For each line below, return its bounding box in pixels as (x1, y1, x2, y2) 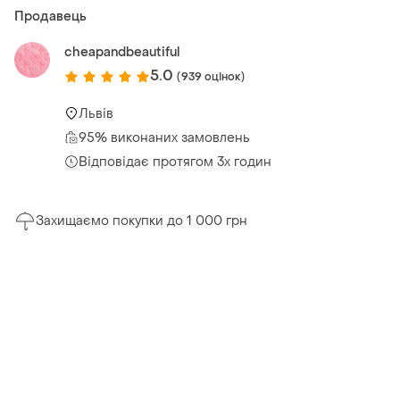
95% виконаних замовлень (79, 129, 250, 146)
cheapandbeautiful (64, 44, 179, 62)
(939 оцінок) (177, 69, 245, 84)
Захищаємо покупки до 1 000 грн (36, 212, 247, 230)
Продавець (14, 8, 87, 26)
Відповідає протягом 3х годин (79, 153, 271, 171)
